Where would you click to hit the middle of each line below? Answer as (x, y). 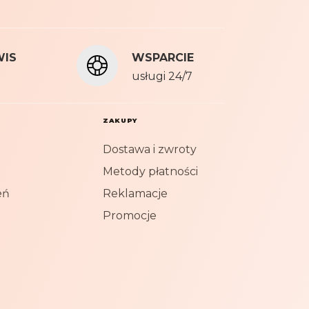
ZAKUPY (120, 120)
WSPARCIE (163, 58)
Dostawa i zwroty (150, 149)
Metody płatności (151, 171)
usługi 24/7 (162, 76)
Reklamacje (136, 193)
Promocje (130, 216)
